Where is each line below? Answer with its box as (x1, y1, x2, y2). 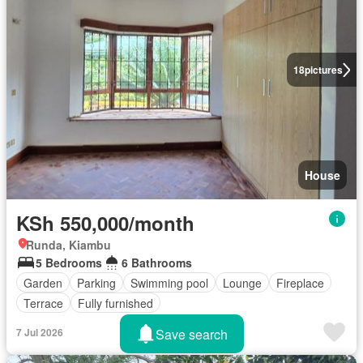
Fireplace (276, 274, 324, 291)
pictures (304, 62, 343, 78)
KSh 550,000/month (16, 209, 194, 237)
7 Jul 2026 (16, 325, 63, 340)
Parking (77, 274, 116, 291)
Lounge (223, 274, 262, 291)
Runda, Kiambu (26, 237, 111, 254)
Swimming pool (130, 274, 208, 291)
